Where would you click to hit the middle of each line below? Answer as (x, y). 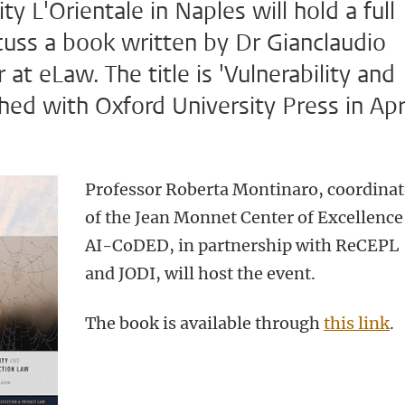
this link (357, 323)
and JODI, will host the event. (200, 273)
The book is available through (204, 323)
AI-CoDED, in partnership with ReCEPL (242, 245)
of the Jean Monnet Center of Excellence (244, 217)
